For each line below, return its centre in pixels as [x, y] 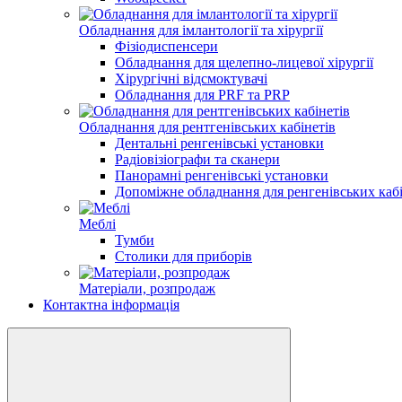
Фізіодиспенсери [166, 46]
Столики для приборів [184, 256]
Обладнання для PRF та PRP [202, 95]
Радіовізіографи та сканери [197, 159]
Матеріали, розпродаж [147, 288]
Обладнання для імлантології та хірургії [201, 30]
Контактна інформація [111, 305]
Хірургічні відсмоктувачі [191, 79]
